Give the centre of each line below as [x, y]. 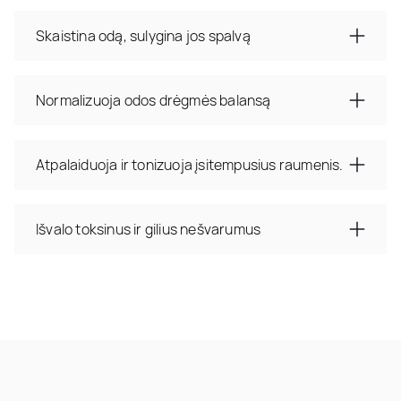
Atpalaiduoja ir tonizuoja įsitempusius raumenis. [190, 164]
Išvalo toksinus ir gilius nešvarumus [149, 229]
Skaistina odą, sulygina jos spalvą [143, 35]
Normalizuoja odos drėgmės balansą [154, 100]
